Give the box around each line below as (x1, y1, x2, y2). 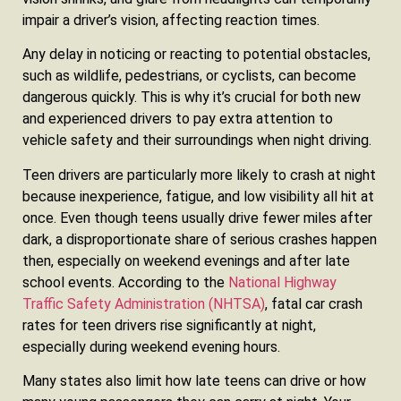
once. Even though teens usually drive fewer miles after (22, 209, 372, 226)
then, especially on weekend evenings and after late (22, 252, 350, 269)
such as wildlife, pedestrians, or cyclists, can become (22, 67, 356, 85)
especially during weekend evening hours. (22, 337, 280, 355)
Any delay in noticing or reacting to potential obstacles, (22, 46, 371, 64)
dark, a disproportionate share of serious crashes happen (22, 230, 377, 248)
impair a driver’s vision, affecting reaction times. (22, 11, 320, 29)
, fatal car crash (265, 294, 363, 312)
